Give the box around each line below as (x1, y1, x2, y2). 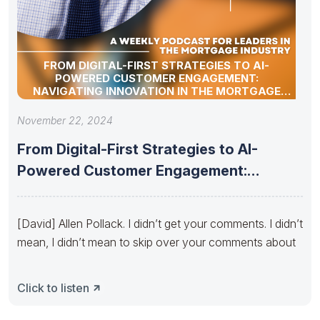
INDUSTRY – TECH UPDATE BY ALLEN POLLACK (28, 96, 285, 111)
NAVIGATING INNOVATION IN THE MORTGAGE (32, 84, 281, 98)
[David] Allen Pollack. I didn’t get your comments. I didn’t (17, 216, 303, 231)
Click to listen (17, 280, 89, 295)
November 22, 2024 (17, 114, 113, 126)
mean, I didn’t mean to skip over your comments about (17, 234, 296, 249)
